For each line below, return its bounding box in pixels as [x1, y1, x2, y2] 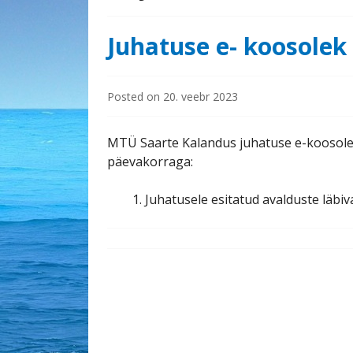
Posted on [107, 89, 163, 104]
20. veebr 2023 [163, 89, 238, 104]
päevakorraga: [107, 153, 193, 170]
